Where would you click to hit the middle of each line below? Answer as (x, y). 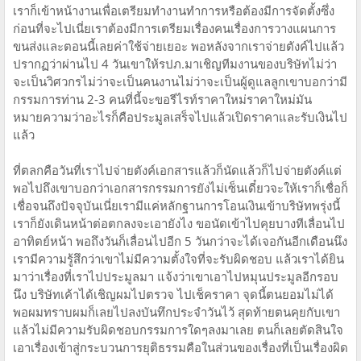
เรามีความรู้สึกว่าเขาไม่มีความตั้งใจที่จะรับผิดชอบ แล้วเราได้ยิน (178, 258)
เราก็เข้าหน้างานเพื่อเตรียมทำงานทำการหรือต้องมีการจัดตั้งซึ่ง (174, 10)
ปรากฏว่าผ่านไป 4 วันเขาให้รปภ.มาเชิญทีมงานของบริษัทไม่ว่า (175, 63)
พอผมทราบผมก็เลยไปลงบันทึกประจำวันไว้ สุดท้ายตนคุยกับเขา (176, 311)
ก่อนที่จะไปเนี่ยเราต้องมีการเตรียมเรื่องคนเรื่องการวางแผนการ (174, 28)
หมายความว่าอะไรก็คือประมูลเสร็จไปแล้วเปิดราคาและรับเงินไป (180, 116)
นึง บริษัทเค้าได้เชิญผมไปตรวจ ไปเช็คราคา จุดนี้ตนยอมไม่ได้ (173, 294)
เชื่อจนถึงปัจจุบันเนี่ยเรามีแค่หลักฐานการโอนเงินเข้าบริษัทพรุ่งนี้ (176, 205)
